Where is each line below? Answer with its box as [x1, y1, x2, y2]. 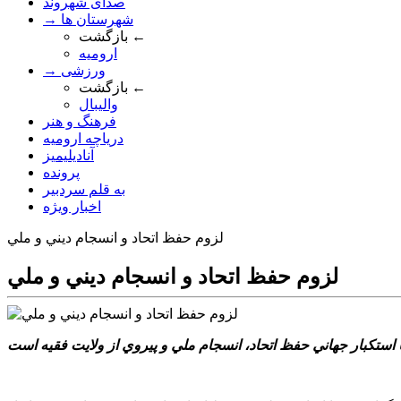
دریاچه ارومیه [43, 131, 124, 146]
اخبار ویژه [43, 199, 101, 214]
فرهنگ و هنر [43, 114, 116, 129]
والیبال [79, 97, 118, 112]
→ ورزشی [61, 63, 106, 78]
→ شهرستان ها [61, 12, 133, 27]
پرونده [43, 165, 80, 180]
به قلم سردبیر [43, 182, 125, 197]
